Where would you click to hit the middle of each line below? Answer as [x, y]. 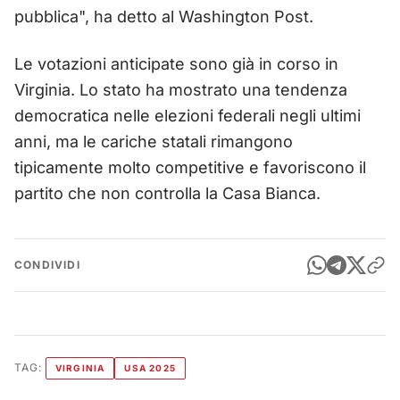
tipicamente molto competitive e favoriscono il [190, 167]
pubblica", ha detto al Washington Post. [164, 16]
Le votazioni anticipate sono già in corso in [176, 63]
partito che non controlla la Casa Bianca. [167, 193]
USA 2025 [150, 367]
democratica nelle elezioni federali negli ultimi [187, 115]
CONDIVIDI [47, 264]
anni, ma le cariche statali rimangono [154, 141]
